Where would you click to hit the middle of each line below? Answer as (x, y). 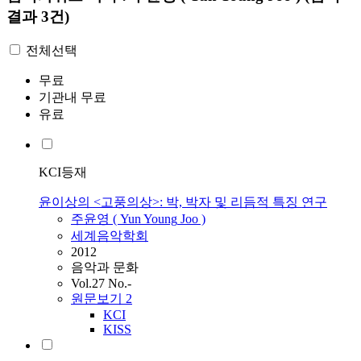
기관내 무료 (73, 98)
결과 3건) (38, 16)
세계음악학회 (110, 236)
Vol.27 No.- (101, 284)
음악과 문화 (105, 268)
